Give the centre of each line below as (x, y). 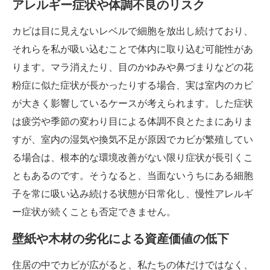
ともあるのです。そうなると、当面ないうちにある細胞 (133, 176)
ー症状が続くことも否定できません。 (94, 212)
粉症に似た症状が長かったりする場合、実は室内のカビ (133, 86)
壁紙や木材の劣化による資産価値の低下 (121, 239)
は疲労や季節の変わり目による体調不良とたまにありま (133, 122)
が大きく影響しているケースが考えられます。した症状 (133, 104)
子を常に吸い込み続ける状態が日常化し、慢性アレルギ (133, 194)
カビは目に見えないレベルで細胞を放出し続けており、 (133, 31)
